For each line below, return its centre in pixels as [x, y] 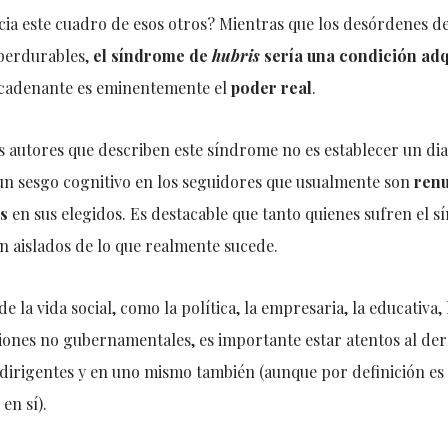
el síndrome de [152, 55]
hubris [235, 55]
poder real [271, 87]
